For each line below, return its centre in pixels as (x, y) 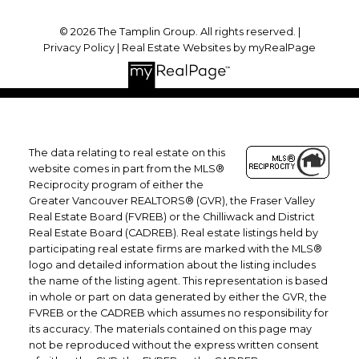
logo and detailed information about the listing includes (172, 264)
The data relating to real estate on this (127, 152)
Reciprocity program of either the (116, 184)
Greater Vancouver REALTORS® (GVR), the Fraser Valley (171, 200)
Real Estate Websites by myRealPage (219, 48)
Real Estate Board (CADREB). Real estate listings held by (173, 232)
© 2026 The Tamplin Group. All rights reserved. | (179, 32)
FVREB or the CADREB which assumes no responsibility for (178, 313)
